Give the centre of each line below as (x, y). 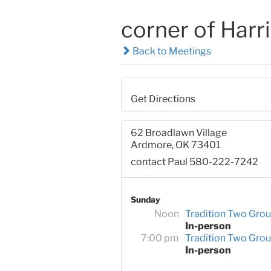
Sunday (145, 200)
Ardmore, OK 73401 (175, 145)
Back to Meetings (171, 51)
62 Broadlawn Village (178, 133)
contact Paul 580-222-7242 (194, 162)
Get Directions (163, 99)
